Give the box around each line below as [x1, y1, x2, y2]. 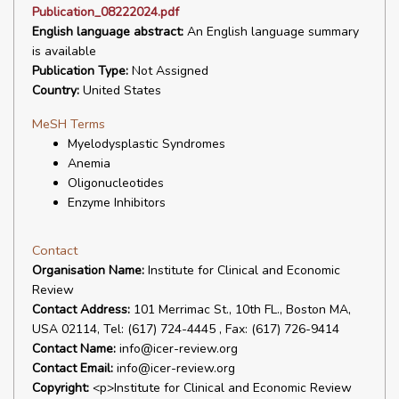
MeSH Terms [32, 115, 105, 133]
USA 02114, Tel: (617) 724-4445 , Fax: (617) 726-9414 [32, 321, 339, 338]
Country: [32, 82, 79, 99]
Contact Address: [32, 301, 130, 318]
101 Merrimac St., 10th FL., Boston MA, [130, 301, 351, 318]
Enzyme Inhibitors [68, 194, 166, 211]
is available [32, 43, 96, 60]
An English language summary [183, 23, 359, 40]
